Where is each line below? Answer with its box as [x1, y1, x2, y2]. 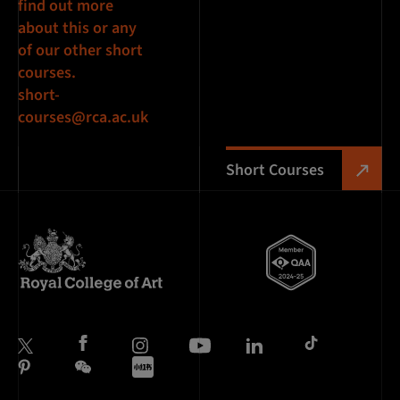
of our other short [18, 38, 143, 62]
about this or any [18, 16, 137, 39]
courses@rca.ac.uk [18, 105, 148, 129]
